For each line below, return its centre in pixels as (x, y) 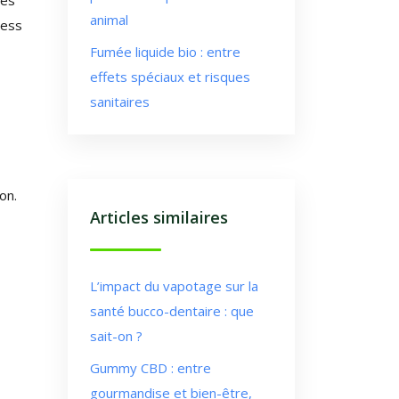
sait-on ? (116, 336)
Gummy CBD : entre (151, 368)
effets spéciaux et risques (170, 77)
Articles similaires (159, 217)
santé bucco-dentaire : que (172, 311)
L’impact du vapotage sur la (174, 286)
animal (109, 20)
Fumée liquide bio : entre (165, 52)
